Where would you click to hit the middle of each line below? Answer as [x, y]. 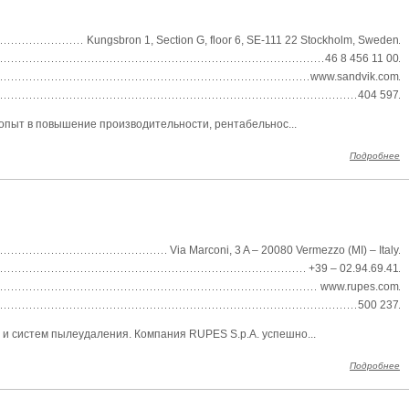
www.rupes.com [360, 287]
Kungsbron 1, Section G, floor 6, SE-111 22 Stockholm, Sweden [243, 40]
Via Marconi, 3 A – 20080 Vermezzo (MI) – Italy [284, 250]
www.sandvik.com [355, 77]
